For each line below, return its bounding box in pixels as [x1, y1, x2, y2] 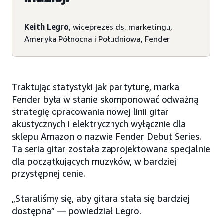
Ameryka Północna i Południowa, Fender [24, 34, 170, 44]
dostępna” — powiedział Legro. [12, 205, 141, 217]
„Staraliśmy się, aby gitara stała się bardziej [12, 193, 190, 204]
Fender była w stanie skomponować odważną [12, 94, 199, 105]
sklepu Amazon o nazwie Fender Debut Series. [12, 131, 201, 142]
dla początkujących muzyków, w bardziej [12, 156, 176, 167]
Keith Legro [24, 22, 69, 32]
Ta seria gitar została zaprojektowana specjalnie [12, 143, 210, 155]
